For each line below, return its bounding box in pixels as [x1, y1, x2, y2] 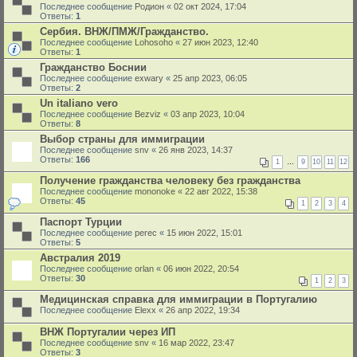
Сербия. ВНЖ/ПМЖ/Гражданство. [40, 25, 209, 37]
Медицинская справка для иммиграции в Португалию [40, 293, 317, 305]
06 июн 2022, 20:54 [163, 264, 239, 273]
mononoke [135, 186, 175, 196]
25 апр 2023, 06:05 [173, 73, 247, 83]
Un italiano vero [40, 97, 118, 109]
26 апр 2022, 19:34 [166, 305, 240, 315]
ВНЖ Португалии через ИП [40, 326, 175, 338]
